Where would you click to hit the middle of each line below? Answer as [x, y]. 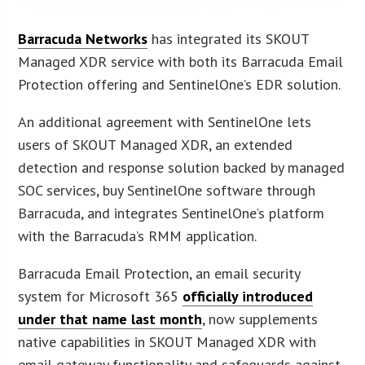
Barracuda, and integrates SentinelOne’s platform [172, 213]
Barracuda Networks [83, 39]
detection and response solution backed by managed [182, 168]
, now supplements [260, 319]
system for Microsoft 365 [101, 297]
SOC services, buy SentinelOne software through [167, 191]
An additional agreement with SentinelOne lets [165, 122]
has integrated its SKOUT [229, 39]
